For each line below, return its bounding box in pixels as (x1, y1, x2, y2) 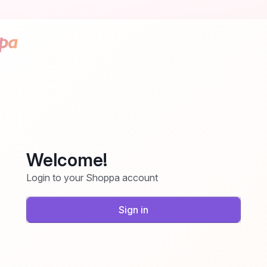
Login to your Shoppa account (26, 172, 158, 184)
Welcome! (26, 149, 107, 170)
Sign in (119, 204, 148, 216)
